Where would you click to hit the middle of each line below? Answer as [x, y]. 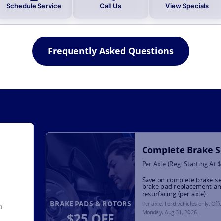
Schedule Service [34, 6]
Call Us [110, 6]
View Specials [187, 6]
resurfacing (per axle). [174, 193]
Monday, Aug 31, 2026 [169, 212]
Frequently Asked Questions [110, 51]
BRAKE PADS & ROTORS [91, 203]
